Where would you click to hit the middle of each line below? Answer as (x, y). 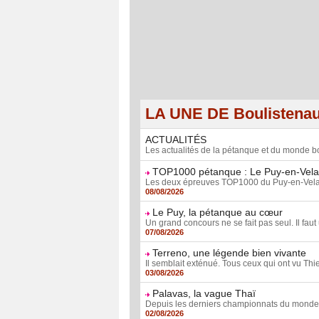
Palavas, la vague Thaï (204, 294)
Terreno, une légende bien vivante (229, 253)
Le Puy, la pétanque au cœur (218, 213)
